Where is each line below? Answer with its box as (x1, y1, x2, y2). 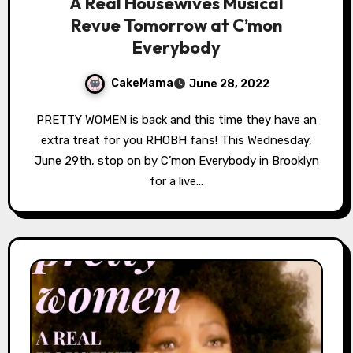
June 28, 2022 (188, 76, 269, 91)
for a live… (150, 173, 203, 188)
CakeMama (110, 76, 173, 90)
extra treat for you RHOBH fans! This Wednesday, (41, 132, 312, 147)
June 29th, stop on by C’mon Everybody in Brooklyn (34, 153, 319, 168)
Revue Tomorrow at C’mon (71, 13, 282, 36)
